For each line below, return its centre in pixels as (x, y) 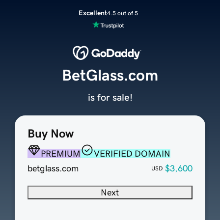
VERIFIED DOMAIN (132, 154)
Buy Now (50, 134)
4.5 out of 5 (122, 13)
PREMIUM (60, 154)
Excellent (93, 13)
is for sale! (110, 97)
